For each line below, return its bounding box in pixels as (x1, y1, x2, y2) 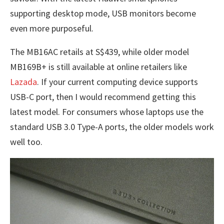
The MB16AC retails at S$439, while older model (10, 46, 189, 58)
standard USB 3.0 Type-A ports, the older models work (10, 121, 214, 133)
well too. (10, 136, 42, 148)
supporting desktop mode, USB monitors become (10, 7, 196, 19)
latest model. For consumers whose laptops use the (10, 106, 203, 118)
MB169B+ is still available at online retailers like (10, 61, 187, 73)
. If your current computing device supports (37, 76, 198, 88)
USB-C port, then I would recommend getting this (10, 91, 196, 103)
